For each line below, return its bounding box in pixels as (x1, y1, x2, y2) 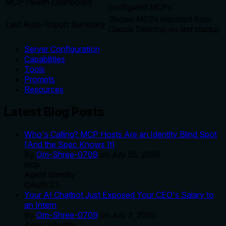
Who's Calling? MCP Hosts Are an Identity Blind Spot (24, 129, 217, 139)
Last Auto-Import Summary (6, 19, 105, 29)
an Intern (24, 199, 56, 210)
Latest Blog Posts (4, 104, 104, 119)
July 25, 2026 (111, 149, 160, 159)
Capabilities (24, 54, 65, 64)
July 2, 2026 (111, 209, 155, 220)
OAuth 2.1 (24, 179, 59, 190)
